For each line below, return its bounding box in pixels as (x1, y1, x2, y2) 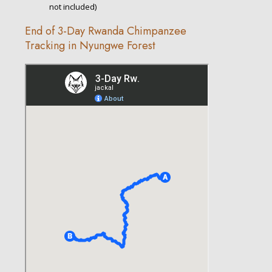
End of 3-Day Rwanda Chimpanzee (25, 23, 186, 39)
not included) (49, 1, 97, 13)
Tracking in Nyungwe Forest (25, 38, 155, 54)
